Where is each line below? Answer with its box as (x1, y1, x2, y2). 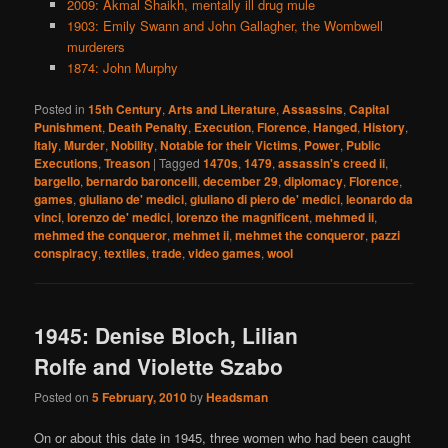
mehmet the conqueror (235, 225, 366, 244)
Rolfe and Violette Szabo (34, 350, 284, 381)
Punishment (34, 117, 103, 136)
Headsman (206, 388, 269, 407)
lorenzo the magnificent (176, 207, 310, 226)
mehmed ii (315, 207, 375, 226)
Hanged (313, 117, 358, 136)
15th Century (88, 99, 163, 118)
